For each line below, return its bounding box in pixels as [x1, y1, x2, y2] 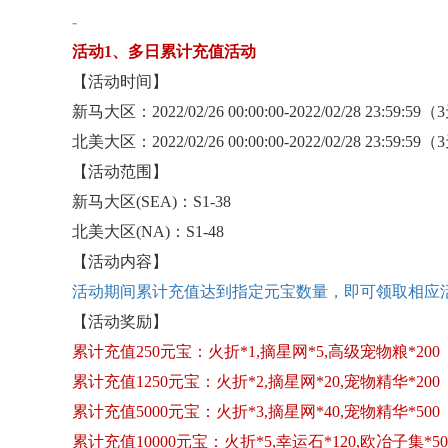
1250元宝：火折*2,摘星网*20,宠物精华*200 [136, 373, 440, 390]
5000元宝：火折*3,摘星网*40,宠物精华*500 [136, 403, 440, 420]
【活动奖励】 [72, 313, 168, 330]
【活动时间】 [72, 73, 168, 90]
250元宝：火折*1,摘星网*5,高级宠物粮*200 [136, 343, 440, 360]
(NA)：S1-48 [136, 223, 224, 240]
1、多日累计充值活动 [104, 43, 256, 60]
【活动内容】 [72, 253, 168, 270]
